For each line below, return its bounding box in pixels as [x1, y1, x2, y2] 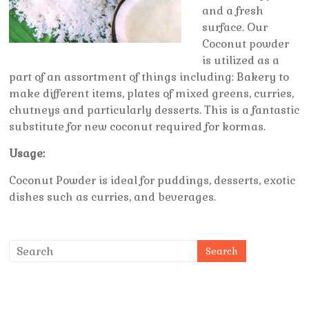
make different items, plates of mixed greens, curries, [9, 86, 295, 101]
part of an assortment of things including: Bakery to [9, 70, 290, 84]
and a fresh [202, 3, 264, 18]
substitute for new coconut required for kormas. [9, 119, 266, 134]
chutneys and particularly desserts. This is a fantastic [9, 103, 300, 117]
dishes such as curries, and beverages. [9, 190, 217, 204]
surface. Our [202, 20, 268, 34]
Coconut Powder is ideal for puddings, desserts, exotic [9, 173, 296, 188]
